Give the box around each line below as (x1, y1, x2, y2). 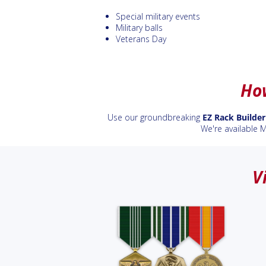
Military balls (116, 22, 163, 33)
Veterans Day (116, 33, 166, 45)
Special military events (116, 11, 200, 22)
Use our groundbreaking (107, 112, 202, 123)
